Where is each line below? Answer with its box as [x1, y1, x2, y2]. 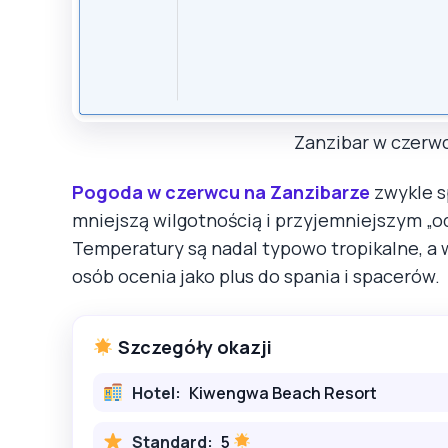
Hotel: [131, 381, 181, 404]
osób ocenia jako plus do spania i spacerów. [72, 264, 440, 289]
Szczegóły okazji [113, 335, 272, 360]
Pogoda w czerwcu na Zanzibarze [72, 180, 370, 205]
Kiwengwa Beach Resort [188, 381, 377, 404]
